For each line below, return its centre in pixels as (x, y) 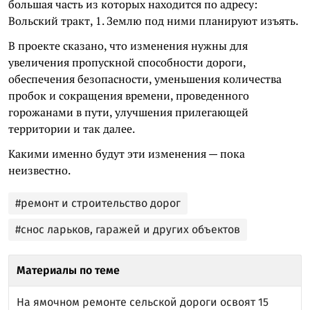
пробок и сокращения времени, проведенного (129, 95)
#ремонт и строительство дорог (98, 203)
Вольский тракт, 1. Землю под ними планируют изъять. (153, 20)
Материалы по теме (68, 270)
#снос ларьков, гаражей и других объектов (128, 229)
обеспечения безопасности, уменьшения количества (145, 79)
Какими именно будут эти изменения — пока (127, 153)
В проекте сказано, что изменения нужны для (128, 45)
